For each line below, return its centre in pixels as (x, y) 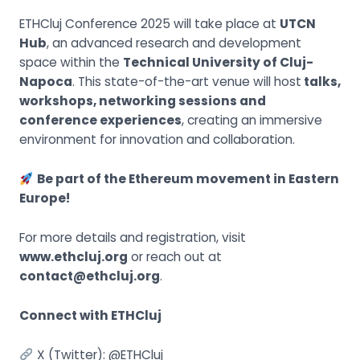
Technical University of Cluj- (218, 63)
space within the (71, 63)
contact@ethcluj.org (89, 276)
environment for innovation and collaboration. (157, 140)
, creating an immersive (252, 121)
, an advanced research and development (174, 43)
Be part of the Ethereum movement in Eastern (188, 179)
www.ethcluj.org (73, 257)
